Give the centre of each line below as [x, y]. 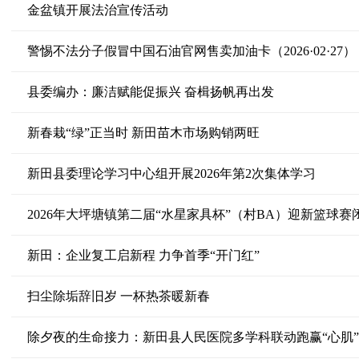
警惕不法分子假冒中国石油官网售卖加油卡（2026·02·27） [191, 51]
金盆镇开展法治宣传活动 [97, 10]
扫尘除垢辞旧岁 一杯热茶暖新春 [118, 296]
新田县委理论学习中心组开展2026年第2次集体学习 [171, 173]
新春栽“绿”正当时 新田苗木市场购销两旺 [143, 133]
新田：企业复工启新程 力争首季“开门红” [143, 255]
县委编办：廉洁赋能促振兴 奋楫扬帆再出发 [150, 92]
